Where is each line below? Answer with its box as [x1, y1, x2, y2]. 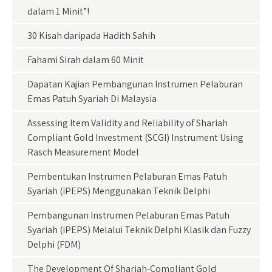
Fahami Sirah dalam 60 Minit [27, 53, 144, 66]
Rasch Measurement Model [27, 146, 139, 158]
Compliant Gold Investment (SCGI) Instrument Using [27, 131, 243, 144]
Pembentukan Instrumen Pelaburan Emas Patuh [27, 170, 227, 183]
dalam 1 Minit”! [27, 5, 89, 18]
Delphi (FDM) [27, 238, 81, 251]
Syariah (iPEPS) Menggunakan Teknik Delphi [27, 185, 210, 197]
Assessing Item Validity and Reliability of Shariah [27, 117, 228, 129]
